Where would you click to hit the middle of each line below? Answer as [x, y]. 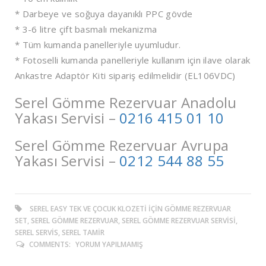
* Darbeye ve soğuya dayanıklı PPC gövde [104, 13]
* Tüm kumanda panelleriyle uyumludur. [98, 44]
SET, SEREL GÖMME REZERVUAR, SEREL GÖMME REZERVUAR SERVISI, [126, 220]
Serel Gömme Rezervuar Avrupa [122, 145]
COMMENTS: [50, 244]
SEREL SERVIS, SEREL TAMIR [60, 232]
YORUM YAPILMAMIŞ [109, 244]
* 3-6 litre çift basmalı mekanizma [86, 29]
